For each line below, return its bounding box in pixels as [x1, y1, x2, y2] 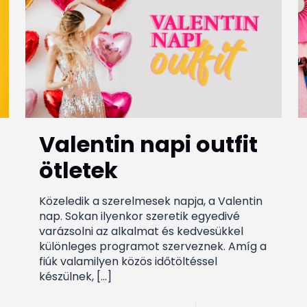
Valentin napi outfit [38, 128, 258, 160]
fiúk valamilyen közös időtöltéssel [38, 253, 217, 269]
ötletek [38, 154, 118, 186]
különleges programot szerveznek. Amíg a [38, 238, 267, 254]
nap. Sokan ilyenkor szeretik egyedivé [38, 208, 240, 224]
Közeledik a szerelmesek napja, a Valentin [38, 193, 262, 209]
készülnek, [38, 268, 94, 284]
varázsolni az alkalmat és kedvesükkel [38, 223, 243, 239]
